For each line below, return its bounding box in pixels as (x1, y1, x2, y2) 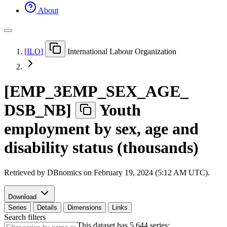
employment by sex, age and (4, 120, 199, 138)
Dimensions (67, 203, 102, 211)
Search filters (4, 212, 46, 221)
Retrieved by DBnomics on (4, 168, 94, 177)
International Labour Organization (67, 47, 176, 56)
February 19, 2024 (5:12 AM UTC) (94, 168, 208, 177)
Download (8, 193, 39, 201)
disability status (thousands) (4, 138, 199, 157)
